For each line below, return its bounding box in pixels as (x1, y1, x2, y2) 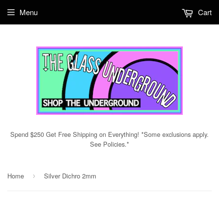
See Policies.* (90, 139, 129, 149)
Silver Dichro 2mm (44, 171, 96, 180)
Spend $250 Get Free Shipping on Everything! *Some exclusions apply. (10, 130, 209, 139)
